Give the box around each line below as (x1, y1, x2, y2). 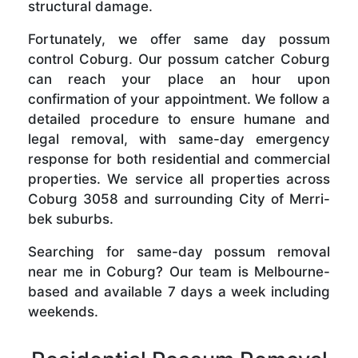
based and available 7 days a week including (28, 284, 330, 300)
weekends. (28, 304, 98, 320)
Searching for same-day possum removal (28, 244, 330, 261)
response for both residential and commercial (28, 151, 330, 168)
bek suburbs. (28, 211, 113, 228)
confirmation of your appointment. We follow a (28, 91, 330, 108)
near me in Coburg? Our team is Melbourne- (28, 264, 330, 280)
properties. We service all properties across (28, 171, 330, 188)
